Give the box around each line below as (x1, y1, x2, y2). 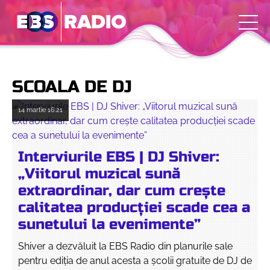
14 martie (18, 106, 46, 114)
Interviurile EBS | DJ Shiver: (18, 148, 219, 166)
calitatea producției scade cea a (18, 199, 250, 216)
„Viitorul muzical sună (18, 165, 180, 183)
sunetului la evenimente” (18, 216, 201, 233)
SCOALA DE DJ (12, 77, 132, 97)
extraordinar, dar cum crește (18, 182, 225, 199)
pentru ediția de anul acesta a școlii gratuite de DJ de (18, 255, 252, 266)
